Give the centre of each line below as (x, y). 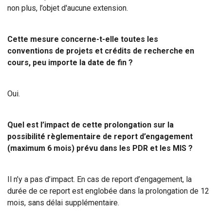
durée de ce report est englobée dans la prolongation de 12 (108, 191)
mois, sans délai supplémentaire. (63, 203)
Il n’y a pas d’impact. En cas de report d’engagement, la (100, 179)
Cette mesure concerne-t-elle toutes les (83, 39)
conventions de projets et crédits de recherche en (101, 51)
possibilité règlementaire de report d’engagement (100, 136)
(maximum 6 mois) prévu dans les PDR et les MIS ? (100, 148)
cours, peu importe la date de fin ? (70, 63)
